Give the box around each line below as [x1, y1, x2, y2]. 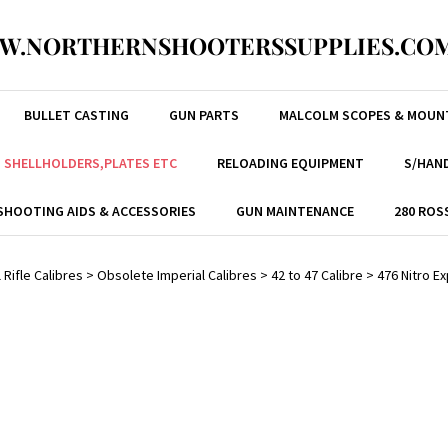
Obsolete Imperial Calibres [97, 266, 257, 284]
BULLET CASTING [23, 106, 129, 124]
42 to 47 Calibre [271, 266, 363, 284]
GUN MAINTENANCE [236, 202, 354, 220]
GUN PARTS [168, 106, 239, 124]
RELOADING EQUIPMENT [216, 154, 364, 172]
